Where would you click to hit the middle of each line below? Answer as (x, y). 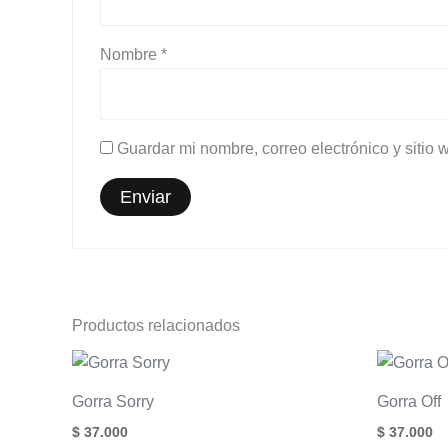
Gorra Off (409, 402)
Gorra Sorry (113, 402)
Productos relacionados (156, 326)
